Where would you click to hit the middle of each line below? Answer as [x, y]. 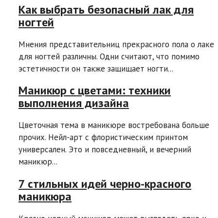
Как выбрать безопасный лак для [106, 9]
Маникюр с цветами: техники [95, 91]
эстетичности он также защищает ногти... [96, 68]
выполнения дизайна [74, 103]
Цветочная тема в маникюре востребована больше [114, 125]
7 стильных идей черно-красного [105, 184]
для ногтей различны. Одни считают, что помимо [109, 56]
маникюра [45, 197]
